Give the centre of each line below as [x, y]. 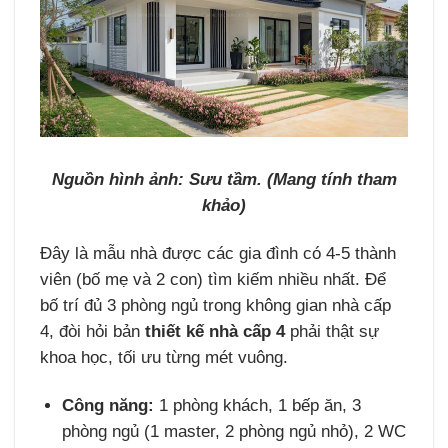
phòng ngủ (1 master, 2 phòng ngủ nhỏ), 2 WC [234, 431]
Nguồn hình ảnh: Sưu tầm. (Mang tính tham [224, 180]
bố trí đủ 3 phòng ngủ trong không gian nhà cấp [216, 305]
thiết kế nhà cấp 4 [215, 331]
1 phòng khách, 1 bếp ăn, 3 [258, 405]
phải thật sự [332, 331]
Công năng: [108, 405]
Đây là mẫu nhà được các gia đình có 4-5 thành [218, 253]
